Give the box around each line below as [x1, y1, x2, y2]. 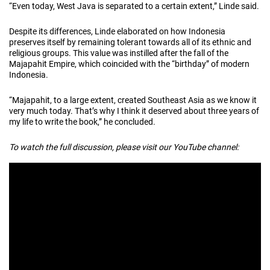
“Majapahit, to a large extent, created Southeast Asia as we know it [9, 95, 257, 105]
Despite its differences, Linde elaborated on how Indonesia [9, 26, 225, 36]
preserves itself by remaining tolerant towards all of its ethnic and [9, 37, 251, 47]
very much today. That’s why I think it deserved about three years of [9, 105, 259, 116]
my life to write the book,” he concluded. [9, 116, 155, 127]
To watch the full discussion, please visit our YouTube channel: [9, 142, 239, 152]
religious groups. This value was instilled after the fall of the [9, 48, 228, 58]
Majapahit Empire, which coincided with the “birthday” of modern [9, 58, 250, 69]
